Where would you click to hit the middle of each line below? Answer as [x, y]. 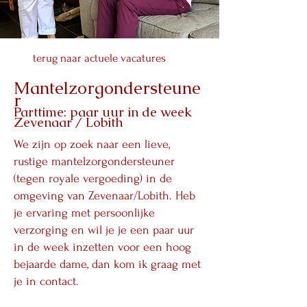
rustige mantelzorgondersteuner [94, 161]
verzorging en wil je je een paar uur [104, 230]
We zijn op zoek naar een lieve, [92, 144]
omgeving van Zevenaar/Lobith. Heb [105, 196]
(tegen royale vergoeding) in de [93, 179]
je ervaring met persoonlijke [84, 213]
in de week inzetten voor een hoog [102, 247]
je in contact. [46, 281]
